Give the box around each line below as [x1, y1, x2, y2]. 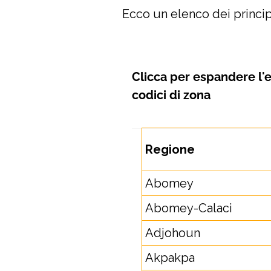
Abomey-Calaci [145, 201, 232, 215]
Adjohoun [145, 226, 200, 240]
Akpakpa [145, 250, 195, 265]
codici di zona [132, 88, 211, 102]
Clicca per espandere [132, 70, 255, 84]
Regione [145, 142, 195, 157]
